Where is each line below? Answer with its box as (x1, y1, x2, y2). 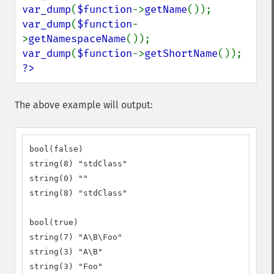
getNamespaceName (28, 32, 126, 45)
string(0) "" (29, 174, 88, 183)
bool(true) (29, 218, 78, 227)
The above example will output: (15, 99, 153, 111)
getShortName (144, 47, 218, 60)
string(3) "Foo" (29, 262, 103, 271)
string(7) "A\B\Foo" (29, 232, 122, 242)
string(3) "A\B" (29, 247, 103, 256)
